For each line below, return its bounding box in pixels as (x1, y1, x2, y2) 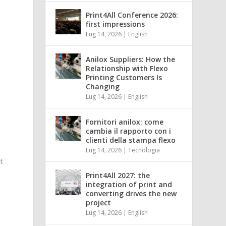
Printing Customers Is (86, 72, 162, 82)
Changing (86, 81, 120, 91)
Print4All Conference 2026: (86, 10, 179, 20)
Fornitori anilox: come (86, 117, 164, 127)
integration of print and (86, 179, 173, 189)
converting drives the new (86, 188, 177, 198)
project (86, 197, 111, 207)
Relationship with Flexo (86, 63, 168, 73)
